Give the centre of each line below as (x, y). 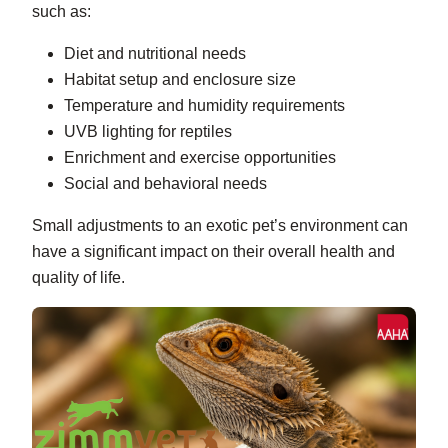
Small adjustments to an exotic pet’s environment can (220, 226)
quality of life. (78, 278)
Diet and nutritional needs (155, 54)
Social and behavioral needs (165, 184)
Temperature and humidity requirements (204, 106)
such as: (61, 12)
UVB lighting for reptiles (148, 132)
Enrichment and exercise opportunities (200, 158)
